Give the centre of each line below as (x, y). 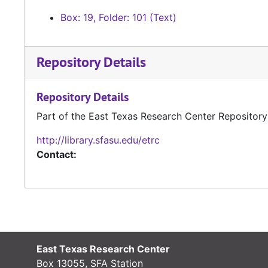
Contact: (57, 155)
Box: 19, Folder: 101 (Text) (118, 18)
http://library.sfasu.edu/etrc (98, 140)
